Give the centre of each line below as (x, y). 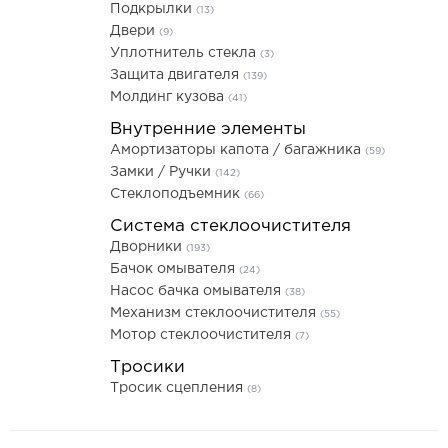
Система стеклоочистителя (230, 226)
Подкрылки (153, 9)
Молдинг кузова (169, 97)
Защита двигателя (176, 75)
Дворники (148, 247)
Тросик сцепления (178, 388)
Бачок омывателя (174, 269)
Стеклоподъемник (177, 194)
